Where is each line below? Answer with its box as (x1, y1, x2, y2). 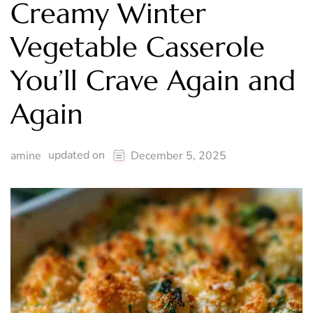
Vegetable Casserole (10, 29, 265, 65)
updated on (48, 147, 108, 163)
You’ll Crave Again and (10, 63, 296, 99)
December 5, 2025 (131, 148, 226, 164)
